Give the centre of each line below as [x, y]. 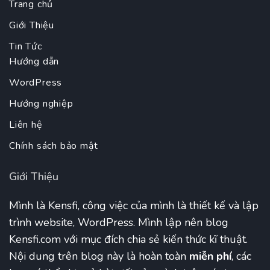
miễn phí [210, 256]
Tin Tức [26, 46]
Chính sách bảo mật [54, 146]
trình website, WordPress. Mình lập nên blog [119, 222]
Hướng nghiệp [41, 104]
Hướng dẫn [34, 61]
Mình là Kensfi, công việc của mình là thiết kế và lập [134, 206]
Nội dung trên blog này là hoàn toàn [99, 256]
